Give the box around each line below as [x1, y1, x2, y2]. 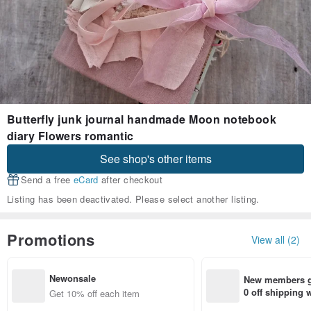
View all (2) [251, 232, 300, 246]
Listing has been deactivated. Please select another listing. [7, 192, 260, 206]
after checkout [98, 173, 163, 187]
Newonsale [49, 271, 96, 285]
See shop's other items [99, 151, 212, 167]
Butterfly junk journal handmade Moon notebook [7, 111, 276, 128]
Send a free [21, 173, 74, 187]
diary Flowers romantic [7, 128, 134, 144]
